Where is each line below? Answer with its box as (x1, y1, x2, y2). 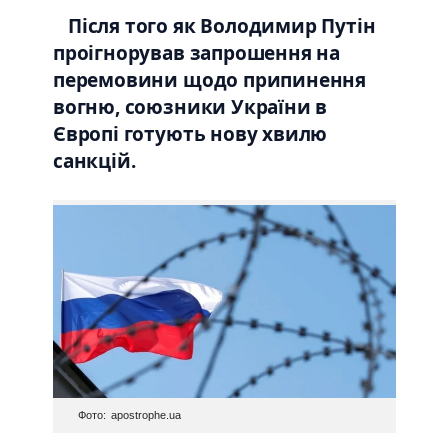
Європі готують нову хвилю (53, 121, 328, 148)
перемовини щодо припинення (53, 67, 367, 94)
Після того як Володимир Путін (68, 13, 376, 40)
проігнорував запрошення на (53, 40, 341, 67)
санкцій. (53, 148, 136, 175)
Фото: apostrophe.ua (78, 409, 181, 422)
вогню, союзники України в (53, 94, 328, 121)
